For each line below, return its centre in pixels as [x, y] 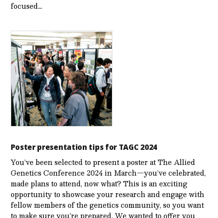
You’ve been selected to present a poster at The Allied [103, 162]
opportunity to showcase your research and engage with [108, 194]
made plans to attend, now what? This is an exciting [99, 183]
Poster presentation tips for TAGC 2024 [84, 147]
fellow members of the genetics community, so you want [108, 205]
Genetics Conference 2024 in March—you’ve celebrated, [109, 173]
